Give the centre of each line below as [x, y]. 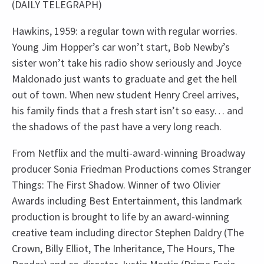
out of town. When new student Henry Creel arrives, [125, 95]
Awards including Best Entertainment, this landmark [127, 201]
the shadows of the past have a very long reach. [117, 127]
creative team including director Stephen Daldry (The [128, 233]
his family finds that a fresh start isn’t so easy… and [128, 111]
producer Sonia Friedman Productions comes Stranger [131, 169]
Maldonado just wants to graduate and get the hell [124, 79]
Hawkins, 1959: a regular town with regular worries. [125, 31]
